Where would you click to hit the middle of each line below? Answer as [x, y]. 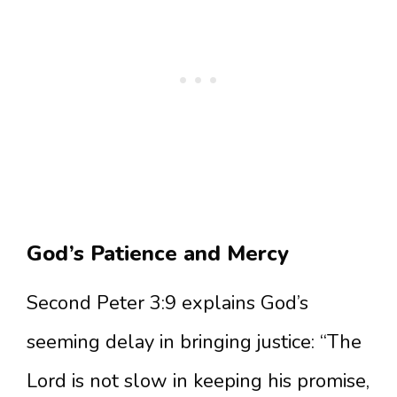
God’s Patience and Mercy [158, 253]
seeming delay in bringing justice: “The [194, 342]
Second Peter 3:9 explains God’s [167, 303]
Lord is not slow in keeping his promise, [198, 381]
